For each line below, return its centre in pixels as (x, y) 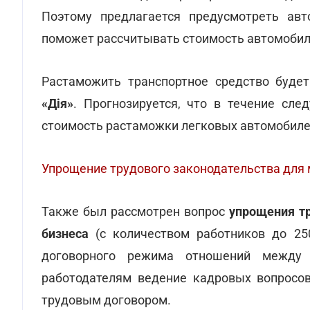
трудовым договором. (106, 300)
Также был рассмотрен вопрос (135, 211)
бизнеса (65, 234)
